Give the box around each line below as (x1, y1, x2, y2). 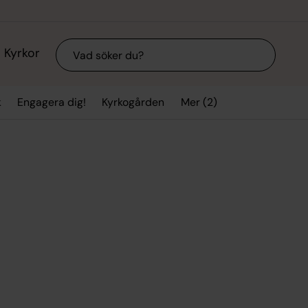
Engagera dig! (17, 95, 87, 110)
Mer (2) (180, 94, 217, 109)
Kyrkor (3, 45, 40, 62)
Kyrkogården (102, 95, 165, 110)
